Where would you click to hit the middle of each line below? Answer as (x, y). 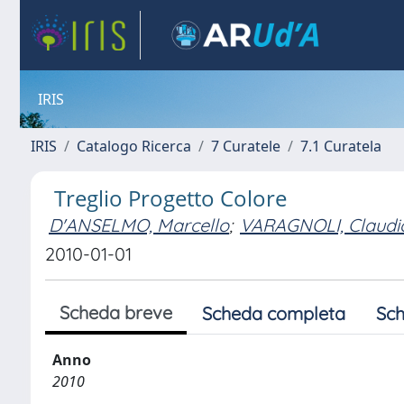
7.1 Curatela (341, 146)
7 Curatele (246, 146)
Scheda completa (274, 313)
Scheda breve (116, 312)
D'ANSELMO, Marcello (139, 225)
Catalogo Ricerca (134, 146)
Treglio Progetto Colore (170, 198)
